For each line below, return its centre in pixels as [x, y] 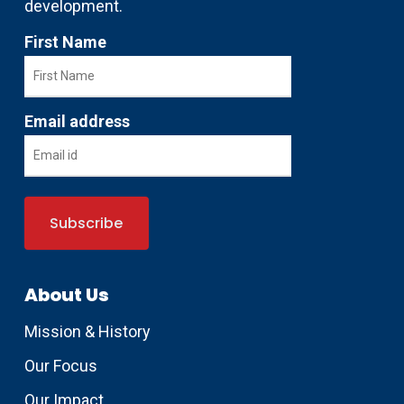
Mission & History [87, 332]
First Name [65, 42]
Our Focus [60, 366]
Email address [77, 122]
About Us [66, 295]
